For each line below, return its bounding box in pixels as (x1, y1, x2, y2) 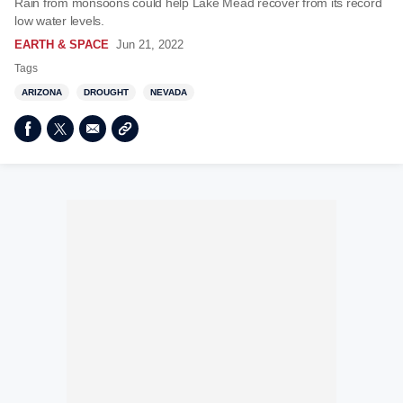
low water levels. (14, 13, 104, 28)
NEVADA (150, 87, 187, 97)
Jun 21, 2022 (116, 38, 184, 51)
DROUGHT (84, 87, 129, 97)
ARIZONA (22, 87, 62, 97)
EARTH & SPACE (14, 38, 109, 51)
